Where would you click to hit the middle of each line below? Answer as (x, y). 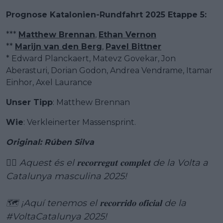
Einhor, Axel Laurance (49, 83)
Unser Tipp (29, 103)
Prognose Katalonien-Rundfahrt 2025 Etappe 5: (106, 15)
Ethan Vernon (127, 35)
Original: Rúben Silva (50, 142)
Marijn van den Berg (58, 47)
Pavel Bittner (133, 47)
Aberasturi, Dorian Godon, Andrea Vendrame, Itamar (109, 71)
